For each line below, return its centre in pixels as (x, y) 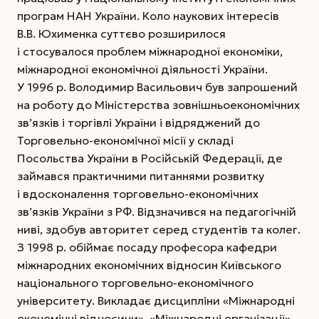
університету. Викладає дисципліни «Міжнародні (156, 300)
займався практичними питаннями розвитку (141, 176)
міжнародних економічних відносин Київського (149, 265)
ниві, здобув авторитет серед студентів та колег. (159, 229)
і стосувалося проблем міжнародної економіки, (150, 51)
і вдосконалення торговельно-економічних (138, 193)
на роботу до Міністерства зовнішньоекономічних (158, 104)
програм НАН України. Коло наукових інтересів (148, 15)
